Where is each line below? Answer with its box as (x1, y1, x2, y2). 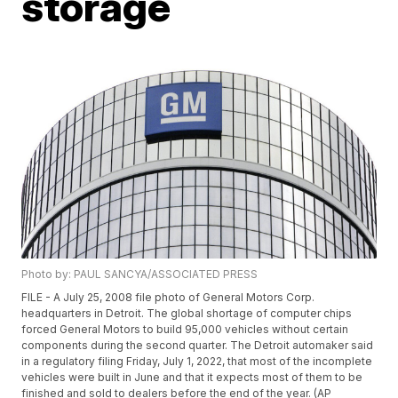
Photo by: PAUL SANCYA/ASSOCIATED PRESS (21, 267, 259, 282)
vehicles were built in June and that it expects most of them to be (21, 370, 363, 385)
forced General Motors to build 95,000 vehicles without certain (21, 322, 349, 337)
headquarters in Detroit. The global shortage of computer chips (21, 306, 353, 321)
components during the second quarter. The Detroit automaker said (21, 338, 374, 353)
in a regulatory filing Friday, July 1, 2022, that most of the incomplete (21, 354, 373, 369)
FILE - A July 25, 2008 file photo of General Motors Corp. (21, 291, 315, 305)
